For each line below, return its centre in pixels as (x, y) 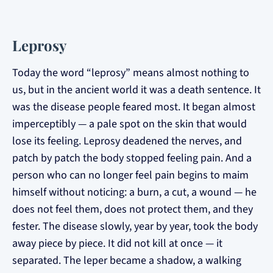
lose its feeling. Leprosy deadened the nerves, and (127, 141)
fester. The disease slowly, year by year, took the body (135, 226)
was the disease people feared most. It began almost (134, 107)
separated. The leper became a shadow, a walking (127, 261)
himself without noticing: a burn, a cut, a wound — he (134, 192)
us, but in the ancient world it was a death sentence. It (136, 90)
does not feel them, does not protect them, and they (133, 209)
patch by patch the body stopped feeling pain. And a (132, 158)
